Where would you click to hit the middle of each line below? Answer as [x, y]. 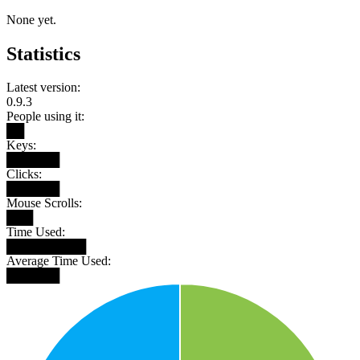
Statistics [43, 53]
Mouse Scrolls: [44, 203]
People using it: [45, 117]
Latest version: [43, 88]
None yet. [31, 19]
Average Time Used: [59, 261]
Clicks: [24, 174]
